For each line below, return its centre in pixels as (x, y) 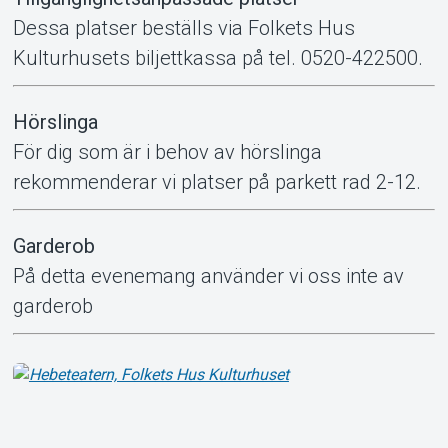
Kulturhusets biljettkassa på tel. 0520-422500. (217, 57)
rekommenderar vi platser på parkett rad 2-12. (216, 181)
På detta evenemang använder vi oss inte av (208, 275)
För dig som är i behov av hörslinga (167, 151)
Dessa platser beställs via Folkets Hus (183, 27)
